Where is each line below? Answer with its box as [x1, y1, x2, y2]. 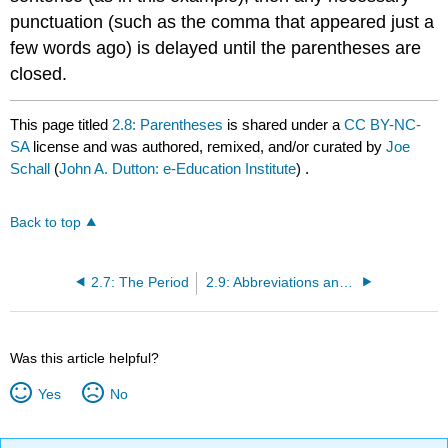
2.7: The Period [91, 274, 190, 290]
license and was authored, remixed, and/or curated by [33, 137, 387, 155]
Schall [10, 159, 51, 177]
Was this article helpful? [10, 349, 160, 366]
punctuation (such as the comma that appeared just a [10, 11, 435, 32]
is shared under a [223, 115, 345, 133]
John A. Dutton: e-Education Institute [59, 159, 297, 177]
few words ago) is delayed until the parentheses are [10, 37, 422, 58]
